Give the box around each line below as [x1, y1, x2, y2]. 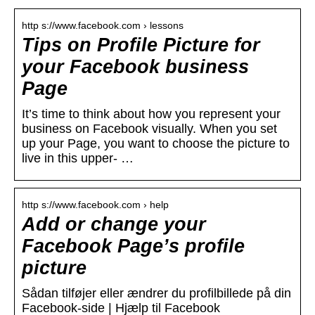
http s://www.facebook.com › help [22, 199, 169, 211]
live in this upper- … [22, 151, 134, 166]
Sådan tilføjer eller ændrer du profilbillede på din [22, 286, 291, 301]
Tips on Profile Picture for [22, 34, 260, 56]
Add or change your [22, 214, 206, 236]
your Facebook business [22, 56, 249, 78]
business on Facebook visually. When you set [22, 122, 277, 136]
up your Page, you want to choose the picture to [22, 136, 290, 151]
